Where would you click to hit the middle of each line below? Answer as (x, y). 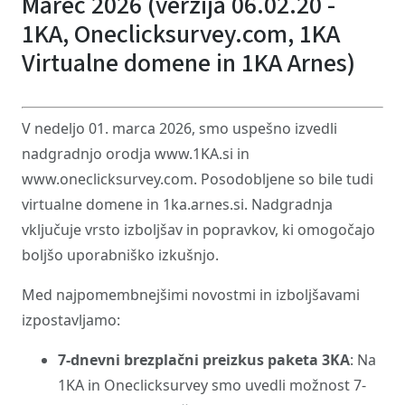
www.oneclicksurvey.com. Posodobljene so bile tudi (198, 179)
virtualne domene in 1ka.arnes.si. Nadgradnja (177, 204)
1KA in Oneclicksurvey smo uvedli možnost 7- (212, 385)
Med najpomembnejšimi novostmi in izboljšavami (191, 295)
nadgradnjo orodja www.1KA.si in (136, 154)
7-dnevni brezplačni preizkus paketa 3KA (204, 360)
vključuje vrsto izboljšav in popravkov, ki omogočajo (200, 230)
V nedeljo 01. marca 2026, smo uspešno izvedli (179, 128)
